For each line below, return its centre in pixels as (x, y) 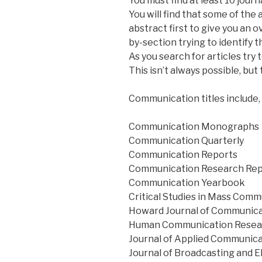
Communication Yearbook (187, 182)
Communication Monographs (194, 126)
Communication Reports (183, 154)
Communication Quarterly (186, 140)
